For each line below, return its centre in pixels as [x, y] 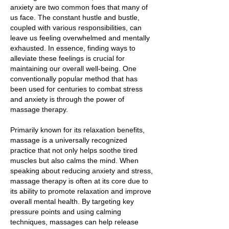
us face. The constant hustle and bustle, [75, 17]
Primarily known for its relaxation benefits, [77, 130]
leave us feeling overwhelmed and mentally [80, 38]
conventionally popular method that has [74, 79]
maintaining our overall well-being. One [73, 68]
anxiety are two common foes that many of [79, 7]
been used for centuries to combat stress [76, 89]
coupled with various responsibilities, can [76, 28]
